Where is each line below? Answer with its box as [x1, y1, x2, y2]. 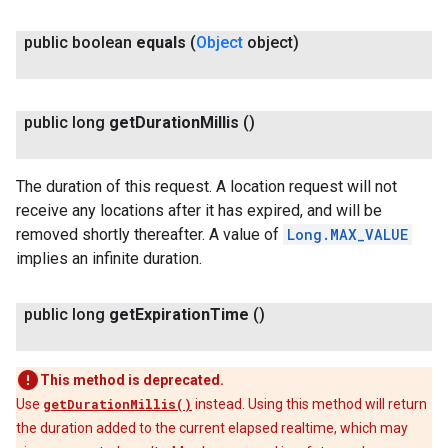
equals [136, 33, 186, 52]
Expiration [135, 305, 210, 324]
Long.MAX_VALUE [287, 225, 408, 244]
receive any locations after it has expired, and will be [16, 201, 382, 220]
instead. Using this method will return [192, 396, 427, 412]
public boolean [24, 33, 132, 52]
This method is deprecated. [40, 372, 224, 388]
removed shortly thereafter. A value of [16, 225, 283, 244]
